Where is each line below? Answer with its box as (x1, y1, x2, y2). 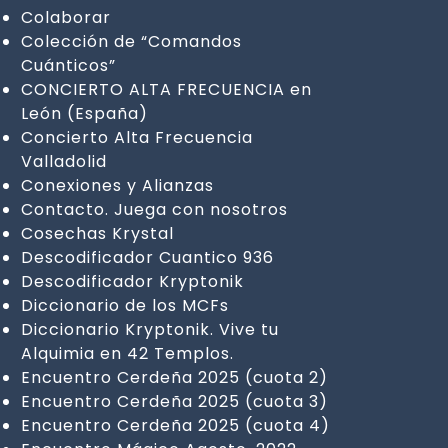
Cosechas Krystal (20, 221, 174, 245)
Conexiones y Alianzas (20, 173, 214, 197)
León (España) (20, 101, 148, 125)
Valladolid (20, 149, 107, 173)
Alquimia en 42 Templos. (20, 341, 234, 365)
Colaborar (20, 5, 111, 29)
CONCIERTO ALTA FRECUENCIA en (20, 77, 312, 101)
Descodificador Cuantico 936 (20, 245, 274, 269)
